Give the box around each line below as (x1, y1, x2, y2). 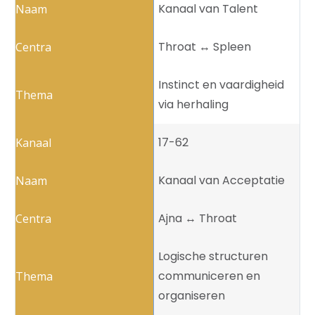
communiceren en (158, 268, 260, 285)
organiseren (158, 288, 225, 304)
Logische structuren (158, 248, 268, 265)
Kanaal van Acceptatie (158, 172, 285, 189)
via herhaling (158, 96, 229, 113)
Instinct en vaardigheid (158, 77, 284, 94)
